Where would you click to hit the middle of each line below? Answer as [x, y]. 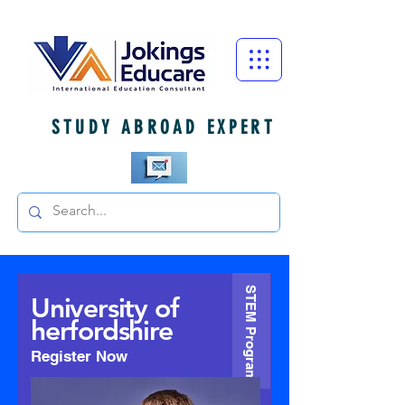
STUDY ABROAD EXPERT [164, 127]
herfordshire [102, 331]
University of [105, 308]
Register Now [79, 356]
